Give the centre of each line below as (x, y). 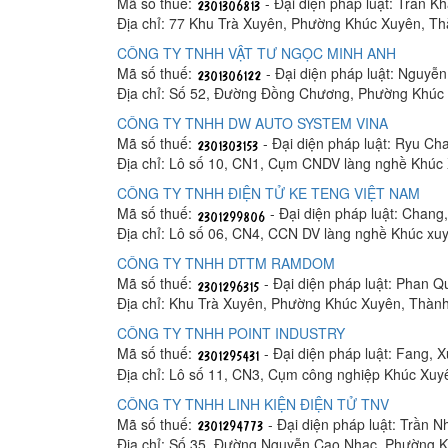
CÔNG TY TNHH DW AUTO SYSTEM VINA (252, 123)
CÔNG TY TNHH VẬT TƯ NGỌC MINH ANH (256, 53)
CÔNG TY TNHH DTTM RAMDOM (226, 263)
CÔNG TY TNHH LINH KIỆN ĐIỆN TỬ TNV (253, 403)
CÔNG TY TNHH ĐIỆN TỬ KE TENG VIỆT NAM (268, 193)
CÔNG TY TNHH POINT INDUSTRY (231, 333)
